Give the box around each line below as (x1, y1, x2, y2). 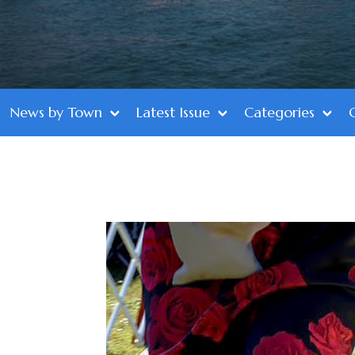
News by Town (10, 103, 102, 121)
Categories (244, 103, 315, 121)
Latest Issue (136, 103, 210, 121)
